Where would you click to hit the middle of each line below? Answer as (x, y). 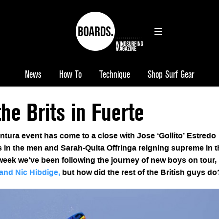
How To (70, 75)
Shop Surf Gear (171, 75)
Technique (115, 75)
